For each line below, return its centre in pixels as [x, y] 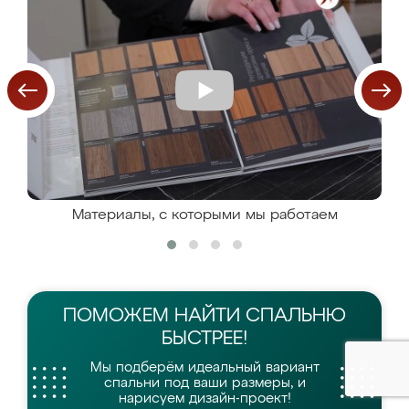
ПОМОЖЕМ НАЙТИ [154, 316]
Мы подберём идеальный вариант [204, 367]
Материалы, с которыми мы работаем [204, 215]
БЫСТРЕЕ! [204, 339]
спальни [134, 383]
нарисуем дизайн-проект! [204, 399]
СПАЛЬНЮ [296, 316]
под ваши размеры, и [235, 383]
